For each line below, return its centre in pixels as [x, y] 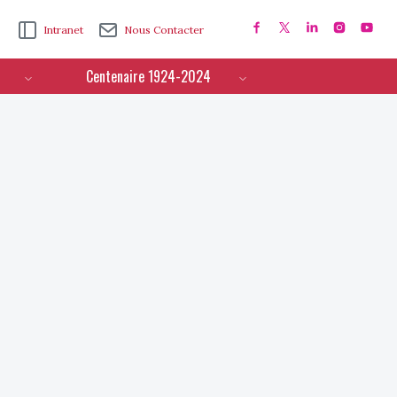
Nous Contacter [164, 29]
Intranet [64, 29]
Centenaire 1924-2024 [148, 76]
